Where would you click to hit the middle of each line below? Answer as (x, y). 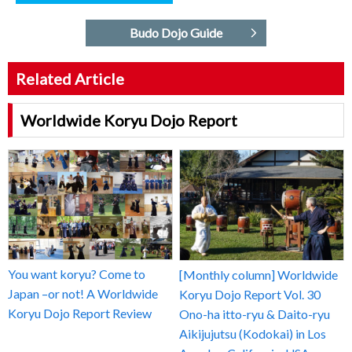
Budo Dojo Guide (176, 33)
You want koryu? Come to (77, 273)
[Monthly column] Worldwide (259, 275)
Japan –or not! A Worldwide (83, 293)
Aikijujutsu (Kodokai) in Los (253, 334)
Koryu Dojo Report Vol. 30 (250, 295)
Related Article (70, 79)
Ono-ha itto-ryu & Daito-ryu (255, 314)
